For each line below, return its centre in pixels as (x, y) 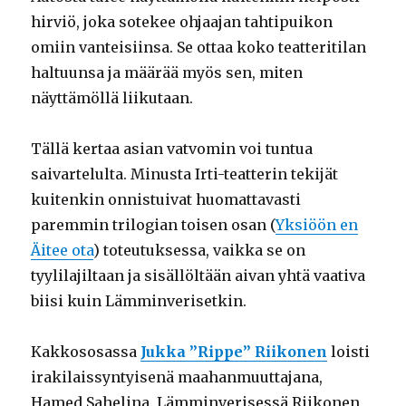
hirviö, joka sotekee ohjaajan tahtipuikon (182, 22)
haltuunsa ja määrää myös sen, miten (167, 73)
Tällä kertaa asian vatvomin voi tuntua (172, 149)
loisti (349, 352)
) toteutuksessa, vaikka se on (200, 251)
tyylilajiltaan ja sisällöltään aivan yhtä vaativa (198, 276)
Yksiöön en (317, 225)
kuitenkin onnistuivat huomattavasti (166, 200)
